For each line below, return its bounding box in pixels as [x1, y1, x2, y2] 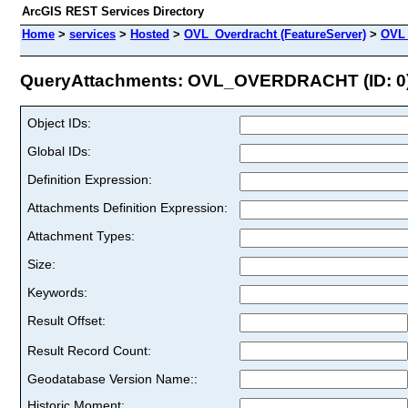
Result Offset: [27, 312, 106, 328]
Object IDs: [27, 115, 91, 130]
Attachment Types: [27, 228, 135, 243]
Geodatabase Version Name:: [27, 371, 198, 386]
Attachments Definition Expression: [27, 199, 228, 215]
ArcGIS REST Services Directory [22, 5, 204, 18]
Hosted [130, 27, 169, 41]
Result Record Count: [27, 342, 151, 358]
